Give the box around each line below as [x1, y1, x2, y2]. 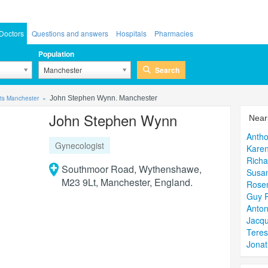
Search [154, 64, 179, 75]
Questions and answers [32, 28, 108, 38]
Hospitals [116, 28, 147, 38]
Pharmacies [154, 28, 193, 38]
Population [38, 48, 74, 59]
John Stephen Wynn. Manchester [50, 94, 157, 102]
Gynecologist [54, 139, 104, 151]
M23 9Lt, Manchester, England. [61, 175, 193, 189]
